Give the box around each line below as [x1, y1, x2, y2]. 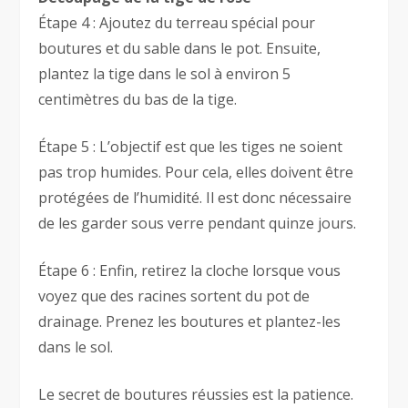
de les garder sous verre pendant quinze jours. [38, 213, 357, 234]
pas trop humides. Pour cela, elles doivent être [38, 162, 354, 183]
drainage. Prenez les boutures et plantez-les [38, 311, 342, 332]
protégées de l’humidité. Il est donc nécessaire [38, 188, 352, 209]
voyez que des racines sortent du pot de [38, 286, 311, 307]
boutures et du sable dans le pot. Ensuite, [38, 38, 321, 59]
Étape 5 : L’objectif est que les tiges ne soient [38, 137, 343, 158]
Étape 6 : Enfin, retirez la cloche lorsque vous [38, 260, 342, 281]
